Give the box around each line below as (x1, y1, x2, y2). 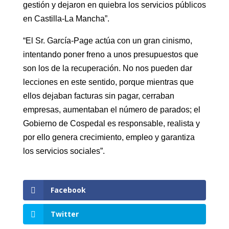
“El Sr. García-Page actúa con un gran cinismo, (22, 36, 192, 45)
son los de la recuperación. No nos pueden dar (22, 63, 192, 73)
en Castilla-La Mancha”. (22, 14, 109, 23)
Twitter (50, 209, 79, 219)
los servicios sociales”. (22, 146, 105, 155)
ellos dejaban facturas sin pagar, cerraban (22, 91, 174, 100)
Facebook (50, 185, 86, 195)
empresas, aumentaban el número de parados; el (22, 105, 200, 114)
